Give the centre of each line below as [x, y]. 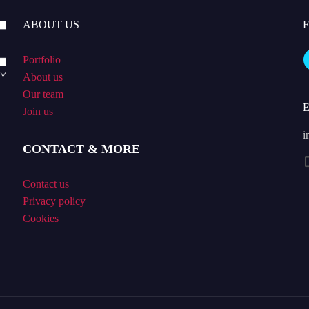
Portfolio [41, 60]
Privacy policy [54, 201]
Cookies [40, 219]
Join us [38, 112]
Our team [43, 94]
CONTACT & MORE [81, 149]
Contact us [46, 184]
